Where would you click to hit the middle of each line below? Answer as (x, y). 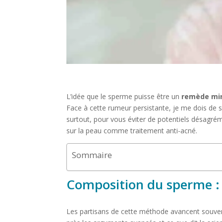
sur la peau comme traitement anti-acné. (132, 131)
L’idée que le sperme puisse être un (124, 97)
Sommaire (92, 155)
